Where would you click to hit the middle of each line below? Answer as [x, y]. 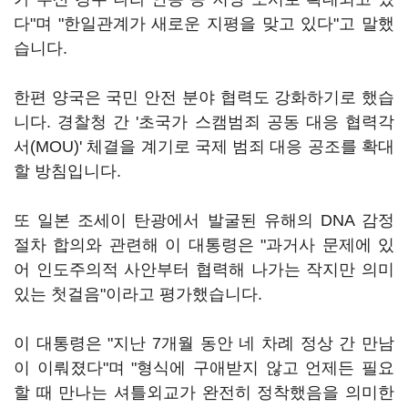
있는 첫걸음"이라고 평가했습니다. [138, 294]
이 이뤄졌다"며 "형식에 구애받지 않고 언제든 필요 [204, 368]
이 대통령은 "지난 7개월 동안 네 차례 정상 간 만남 [204, 343]
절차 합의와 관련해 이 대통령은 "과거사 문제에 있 [204, 245]
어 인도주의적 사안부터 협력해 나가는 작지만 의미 [204, 270]
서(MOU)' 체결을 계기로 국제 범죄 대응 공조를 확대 [204, 147]
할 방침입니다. [67, 171]
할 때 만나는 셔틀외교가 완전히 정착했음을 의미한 [204, 393]
